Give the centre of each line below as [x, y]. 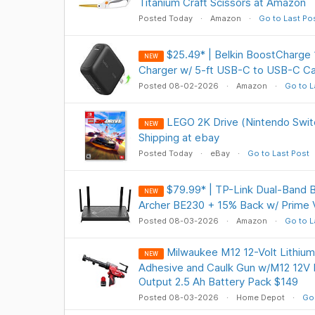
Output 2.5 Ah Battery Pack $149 [218, 282]
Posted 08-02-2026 [179, 86]
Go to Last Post [278, 153]
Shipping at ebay [179, 137]
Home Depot [260, 297]
